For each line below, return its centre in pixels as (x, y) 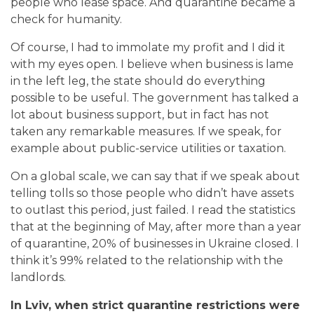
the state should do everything (178, 81)
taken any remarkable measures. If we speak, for (146, 131)
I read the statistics (243, 210)
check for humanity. (66, 19)
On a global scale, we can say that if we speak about (155, 176)
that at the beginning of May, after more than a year (156, 226)
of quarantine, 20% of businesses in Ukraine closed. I (155, 243)
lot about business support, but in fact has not (140, 114)
